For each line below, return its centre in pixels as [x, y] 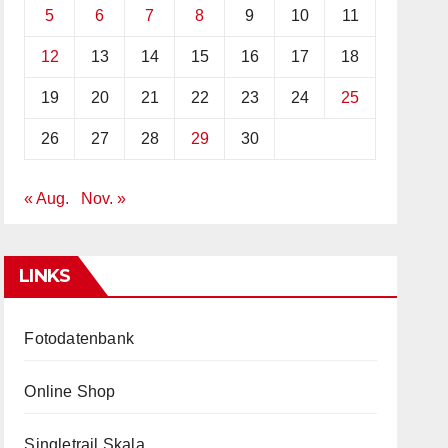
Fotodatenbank [79, 338]
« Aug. [47, 198]
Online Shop [70, 391]
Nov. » [104, 198]
